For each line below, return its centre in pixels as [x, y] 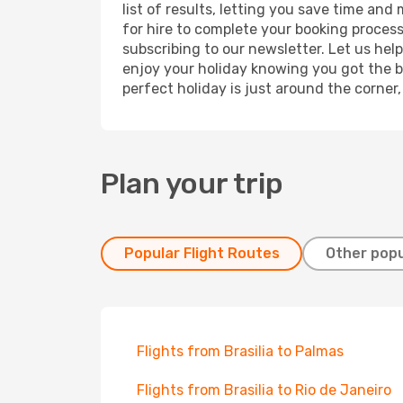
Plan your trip [192, 184]
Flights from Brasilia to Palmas [240, 351]
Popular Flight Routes [201, 253]
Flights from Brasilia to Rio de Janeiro [264, 390]
